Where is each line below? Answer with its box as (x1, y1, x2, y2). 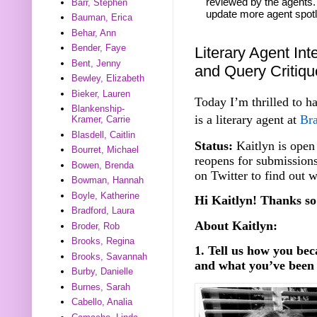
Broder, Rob (71, 220, 120, 231)
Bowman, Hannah (71, 175, 144, 186)
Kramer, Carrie (71, 114, 131, 125)
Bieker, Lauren (71, 88, 131, 99)
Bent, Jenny (71, 57, 122, 69)
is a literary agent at (195, 112, 300, 127)
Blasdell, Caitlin (71, 129, 136, 140)
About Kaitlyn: (195, 218, 277, 233)
